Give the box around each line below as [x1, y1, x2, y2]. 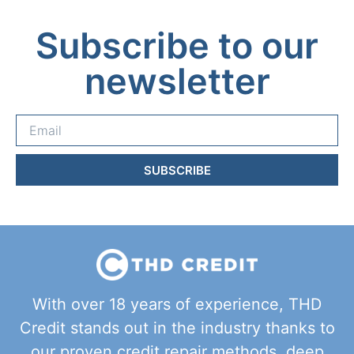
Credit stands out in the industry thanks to [19, 318, 335, 338]
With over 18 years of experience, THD [32, 295, 322, 314]
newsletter [84, 59, 270, 104]
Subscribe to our [36, 24, 318, 68]
